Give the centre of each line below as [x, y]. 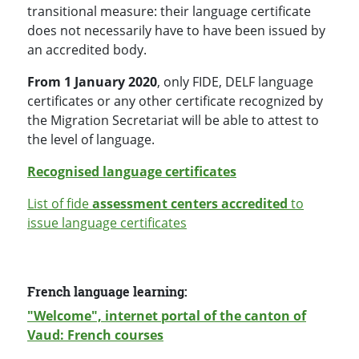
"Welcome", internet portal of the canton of [167, 316]
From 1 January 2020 [92, 82]
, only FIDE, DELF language [235, 82]
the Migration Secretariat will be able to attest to [173, 121]
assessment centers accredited [190, 204]
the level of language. [91, 140]
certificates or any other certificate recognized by [175, 101]
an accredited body [85, 50]
